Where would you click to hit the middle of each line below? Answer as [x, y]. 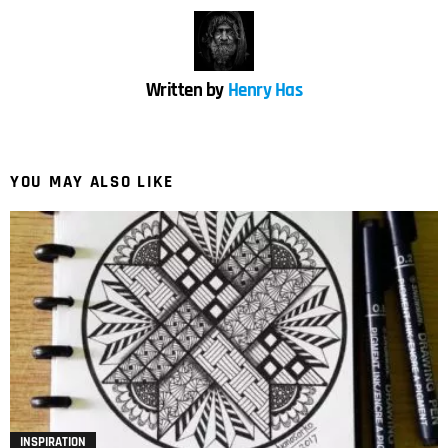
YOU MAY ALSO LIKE [92, 181]
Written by [186, 90]
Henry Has [265, 90]
